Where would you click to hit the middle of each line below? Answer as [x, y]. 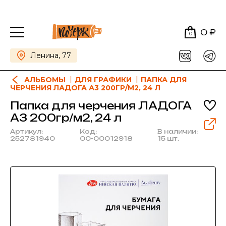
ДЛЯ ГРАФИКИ [103, 80]
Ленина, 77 [51, 55]
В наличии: [178, 131]
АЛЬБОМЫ [45, 80]
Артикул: [26, 131]
